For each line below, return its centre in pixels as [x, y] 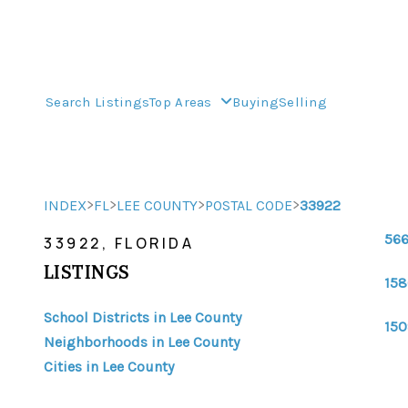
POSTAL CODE [249, 205]
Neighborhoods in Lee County [142, 342]
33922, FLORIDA [119, 243]
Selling [302, 102]
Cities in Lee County [109, 367]
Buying [255, 102]
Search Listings [98, 102]
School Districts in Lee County [143, 317]
